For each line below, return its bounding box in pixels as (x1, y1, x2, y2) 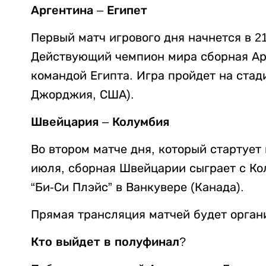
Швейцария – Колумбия (31, 115, 169, 129)
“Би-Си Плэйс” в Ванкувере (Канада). (31, 180, 244, 194)
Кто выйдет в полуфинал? (31, 235, 186, 249)
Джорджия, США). (31, 88, 134, 102)
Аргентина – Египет (31, 4, 147, 17)
